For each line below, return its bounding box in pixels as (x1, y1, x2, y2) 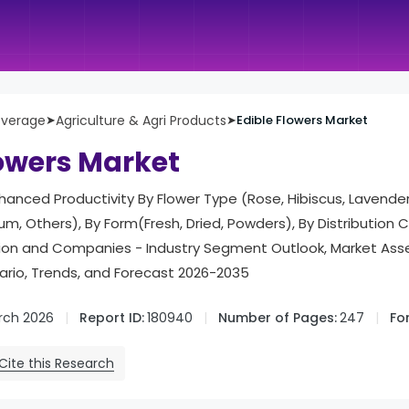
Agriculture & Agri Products (56, 111, 226, 130)
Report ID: (79, 309, 144, 327)
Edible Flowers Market (236, 111, 368, 129)
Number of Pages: (218, 309, 337, 327)
